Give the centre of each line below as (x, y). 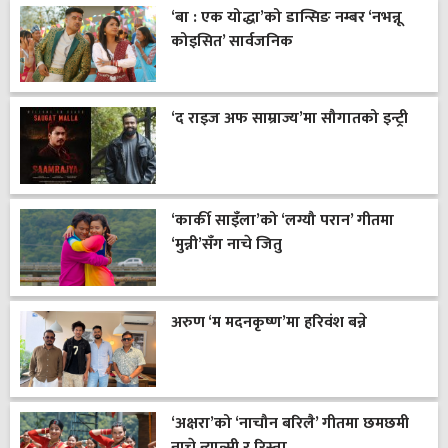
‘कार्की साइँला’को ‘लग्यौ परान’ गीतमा (282, 221)
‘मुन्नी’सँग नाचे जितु (226, 245)
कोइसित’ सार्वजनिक (231, 41)
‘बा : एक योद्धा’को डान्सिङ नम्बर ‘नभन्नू (286, 17)
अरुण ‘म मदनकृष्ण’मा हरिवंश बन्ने (268, 322)
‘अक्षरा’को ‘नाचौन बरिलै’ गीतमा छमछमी (289, 424)
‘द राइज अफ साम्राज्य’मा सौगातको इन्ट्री (289, 119)
